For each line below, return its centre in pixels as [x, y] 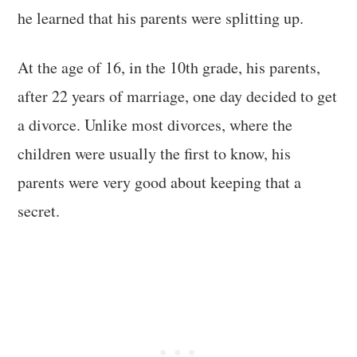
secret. [39, 210]
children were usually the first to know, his [155, 153]
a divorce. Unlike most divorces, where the [155, 124]
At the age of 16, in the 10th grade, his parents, [169, 67]
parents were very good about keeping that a [160, 182]
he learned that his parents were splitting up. [161, 18]
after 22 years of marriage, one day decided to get [178, 96]
